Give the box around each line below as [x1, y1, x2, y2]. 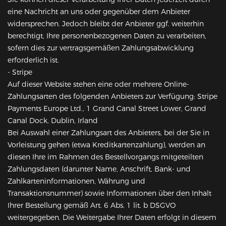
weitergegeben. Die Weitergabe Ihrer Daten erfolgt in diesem [8, 213, 216, 222]
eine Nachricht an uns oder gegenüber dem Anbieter [8, 7, 190, 17]
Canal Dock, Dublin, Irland [8, 116, 98, 126]
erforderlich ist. [8, 55, 59, 65]
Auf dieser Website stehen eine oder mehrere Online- [8, 80, 189, 89]
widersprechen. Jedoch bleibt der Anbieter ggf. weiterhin [8, 19, 204, 29]
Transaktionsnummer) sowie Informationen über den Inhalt [8, 189, 211, 198]
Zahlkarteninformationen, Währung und [8, 177, 145, 186]
